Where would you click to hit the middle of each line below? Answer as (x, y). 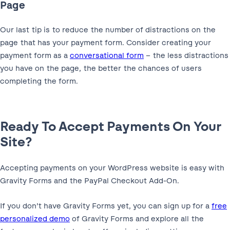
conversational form (107, 56)
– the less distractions (186, 56)
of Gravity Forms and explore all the (137, 219)
